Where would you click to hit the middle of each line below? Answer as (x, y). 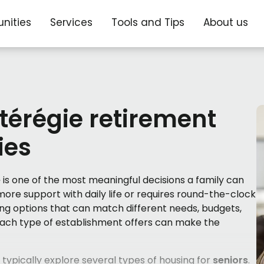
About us (226, 22)
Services (72, 22)
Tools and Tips (148, 22)
